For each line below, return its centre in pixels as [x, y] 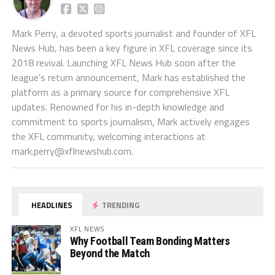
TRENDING [120, 205]
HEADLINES [51, 205]
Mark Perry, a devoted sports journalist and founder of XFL [134, 33]
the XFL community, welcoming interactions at [108, 137]
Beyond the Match [110, 254]
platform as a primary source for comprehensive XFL [120, 92]
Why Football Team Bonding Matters [150, 241]
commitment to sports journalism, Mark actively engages [130, 122]
